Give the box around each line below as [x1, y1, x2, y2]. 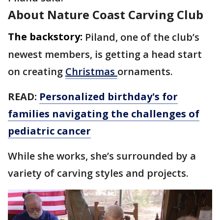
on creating [8, 64, 65, 78]
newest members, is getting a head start [8, 47, 202, 61]
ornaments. [117, 64, 175, 78]
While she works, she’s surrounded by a [8, 149, 196, 163]
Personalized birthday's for [39, 89, 178, 103]
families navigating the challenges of [8, 107, 199, 120]
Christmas [65, 64, 117, 78]
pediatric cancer [8, 124, 91, 137]
